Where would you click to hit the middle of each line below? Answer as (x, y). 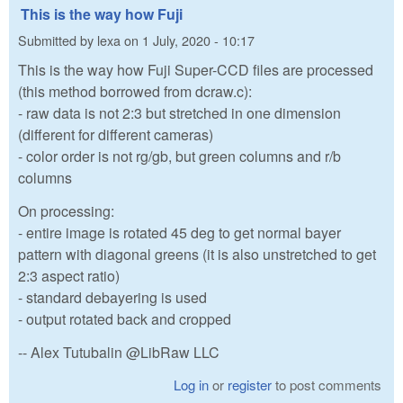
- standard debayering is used (112, 298)
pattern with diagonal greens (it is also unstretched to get (197, 255)
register (250, 384)
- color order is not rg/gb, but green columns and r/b (179, 157)
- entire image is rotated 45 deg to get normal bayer (179, 233)
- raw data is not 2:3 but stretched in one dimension (179, 113)
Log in (192, 384)
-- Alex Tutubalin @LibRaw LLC (119, 353)
